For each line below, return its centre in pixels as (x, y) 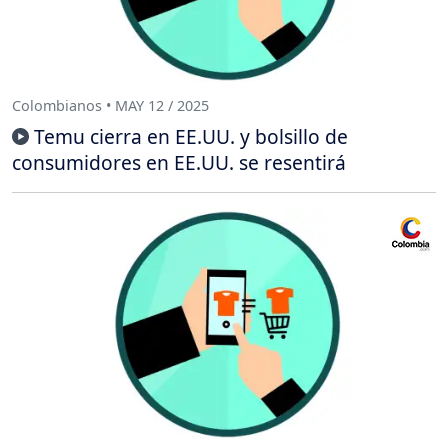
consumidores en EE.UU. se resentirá (179, 163)
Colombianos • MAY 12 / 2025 (110, 105)
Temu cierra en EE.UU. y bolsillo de (191, 137)
